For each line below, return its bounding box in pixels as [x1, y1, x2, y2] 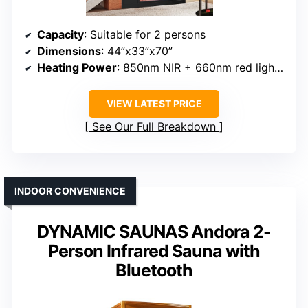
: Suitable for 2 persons [84, 27, 206, 42]
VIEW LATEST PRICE [106, 98, 202, 110]
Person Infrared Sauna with [48, 241, 260, 262]
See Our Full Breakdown [92, 120, 216, 134]
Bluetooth [115, 260, 192, 281]
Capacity [37, 27, 84, 42]
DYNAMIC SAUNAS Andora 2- [37, 221, 271, 243]
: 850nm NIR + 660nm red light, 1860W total [117, 60, 274, 75]
